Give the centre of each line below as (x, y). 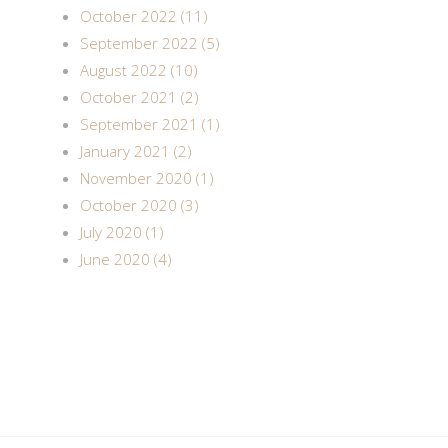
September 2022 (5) (150, 43)
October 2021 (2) (139, 97)
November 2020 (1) (147, 178)
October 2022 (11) (144, 16)
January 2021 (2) (136, 151)
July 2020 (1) (122, 232)
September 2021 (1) (150, 124)
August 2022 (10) (139, 70)
